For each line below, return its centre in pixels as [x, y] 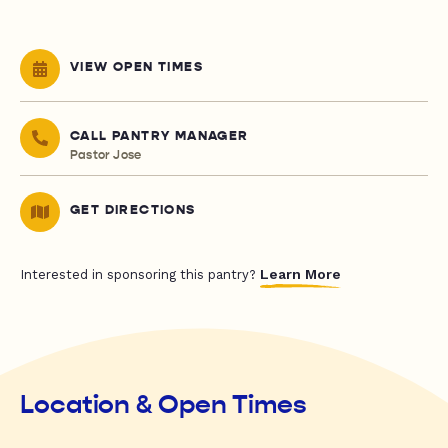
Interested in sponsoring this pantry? [140, 275]
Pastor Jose [106, 155]
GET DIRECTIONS [133, 210]
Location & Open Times [163, 405]
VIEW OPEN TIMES [136, 67]
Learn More [300, 274]
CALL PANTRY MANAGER [159, 136]
